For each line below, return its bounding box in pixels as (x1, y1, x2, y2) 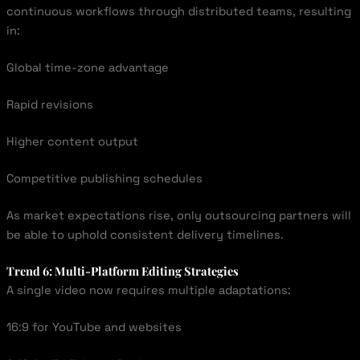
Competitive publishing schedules (6, 170, 202, 186)
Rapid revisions (6, 96, 93, 112)
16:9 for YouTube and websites (6, 320, 182, 335)
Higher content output (6, 133, 138, 149)
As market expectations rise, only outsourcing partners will (6, 207, 351, 223)
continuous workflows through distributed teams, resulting (6, 4, 351, 19)
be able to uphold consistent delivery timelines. (6, 227, 284, 242)
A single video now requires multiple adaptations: (6, 283, 291, 298)
